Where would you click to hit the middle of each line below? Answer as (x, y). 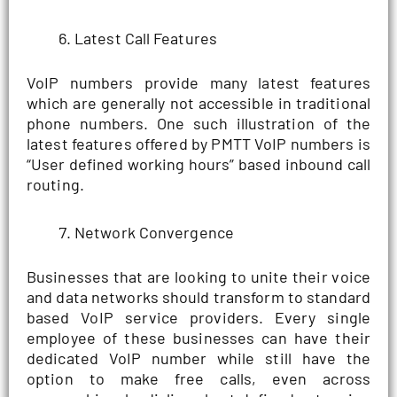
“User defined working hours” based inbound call (198, 163)
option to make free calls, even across (198, 379)
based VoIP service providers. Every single (198, 318)
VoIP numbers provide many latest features (198, 82)
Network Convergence (154, 233)
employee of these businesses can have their (198, 338)
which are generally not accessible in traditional (198, 102)
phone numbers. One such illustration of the (198, 123)
